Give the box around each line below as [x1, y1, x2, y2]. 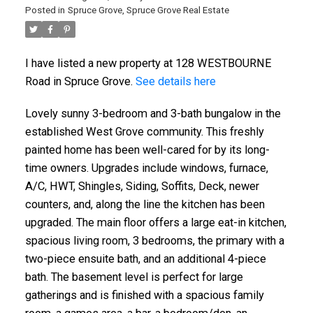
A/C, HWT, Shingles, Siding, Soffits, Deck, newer [24, 179, 259, 193]
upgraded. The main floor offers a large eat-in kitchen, [24, 215, 286, 229]
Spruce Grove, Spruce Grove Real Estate [67, 5, 229, 16]
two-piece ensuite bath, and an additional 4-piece [24, 252, 266, 265]
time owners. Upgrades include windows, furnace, [24, 161, 268, 175]
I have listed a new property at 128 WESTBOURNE [24, 57, 272, 71]
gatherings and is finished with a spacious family [24, 288, 264, 302]
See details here [135, 75, 216, 89]
